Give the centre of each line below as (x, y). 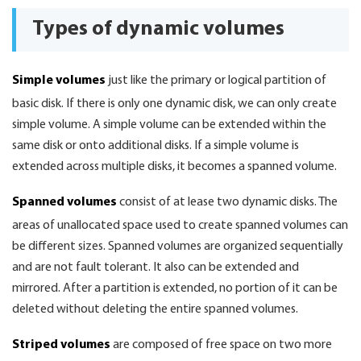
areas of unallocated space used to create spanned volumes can (180, 226)
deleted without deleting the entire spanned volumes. (155, 309)
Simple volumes (59, 81)
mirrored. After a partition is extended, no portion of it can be (175, 288)
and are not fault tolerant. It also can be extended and (156, 268)
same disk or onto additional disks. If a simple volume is (156, 146)
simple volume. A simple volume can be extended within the (169, 125)
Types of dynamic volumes (158, 29)
